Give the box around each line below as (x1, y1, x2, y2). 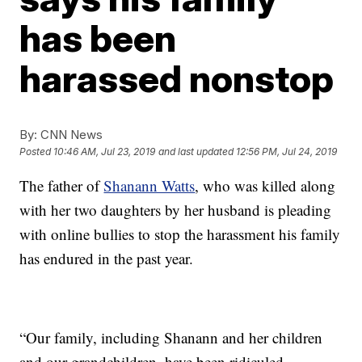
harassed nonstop (19, 56, 335, 101)
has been (19, 15, 177, 61)
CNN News (37, 127, 103, 142)
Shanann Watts (103, 175, 196, 196)
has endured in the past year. (19, 248, 194, 268)
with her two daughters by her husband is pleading (19, 200, 332, 220)
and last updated (158, 145, 234, 158)
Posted (19, 145, 54, 158)
